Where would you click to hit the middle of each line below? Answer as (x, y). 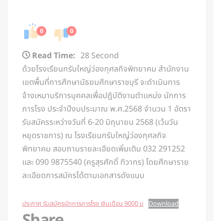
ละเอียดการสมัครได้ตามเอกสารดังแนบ (83, 176)
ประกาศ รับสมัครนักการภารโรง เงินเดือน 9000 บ (83, 204)
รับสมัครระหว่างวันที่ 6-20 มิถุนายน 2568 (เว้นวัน (100, 123)
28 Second (100, 56)
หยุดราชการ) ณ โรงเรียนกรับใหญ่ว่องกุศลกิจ (94, 136)
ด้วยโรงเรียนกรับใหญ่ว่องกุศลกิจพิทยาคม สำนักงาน (106, 69)
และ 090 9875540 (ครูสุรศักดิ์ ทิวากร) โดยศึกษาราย (106, 163)
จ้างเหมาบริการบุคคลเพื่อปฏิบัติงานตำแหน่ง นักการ (104, 96)
